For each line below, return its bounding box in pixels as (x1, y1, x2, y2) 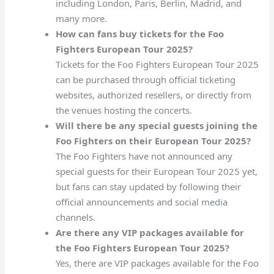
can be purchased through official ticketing (55, 73, 235, 86)
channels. (55, 211, 95, 224)
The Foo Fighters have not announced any (55, 150, 232, 163)
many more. (55, 12, 107, 25)
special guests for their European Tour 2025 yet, (55, 165, 257, 178)
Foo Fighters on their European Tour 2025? (55, 135, 251, 147)
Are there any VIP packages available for (55, 226, 244, 239)
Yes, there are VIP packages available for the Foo (55, 257, 259, 270)
